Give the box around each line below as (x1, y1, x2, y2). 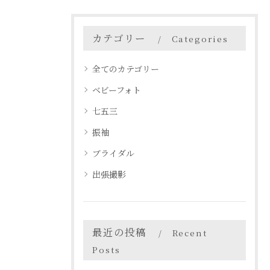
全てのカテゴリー (92, 63, 159, 75)
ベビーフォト (92, 84, 141, 96)
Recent (172, 227, 208, 239)
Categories (171, 33, 228, 45)
